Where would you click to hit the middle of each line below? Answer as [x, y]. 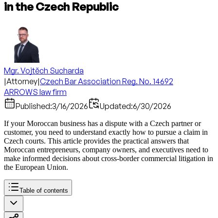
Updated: [116, 106]
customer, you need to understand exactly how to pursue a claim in [106, 132]
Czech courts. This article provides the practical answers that [96, 141]
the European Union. [36, 167]
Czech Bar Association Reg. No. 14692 [107, 81]
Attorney [22, 81]
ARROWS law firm [35, 92]
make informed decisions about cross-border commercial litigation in [109, 158]
